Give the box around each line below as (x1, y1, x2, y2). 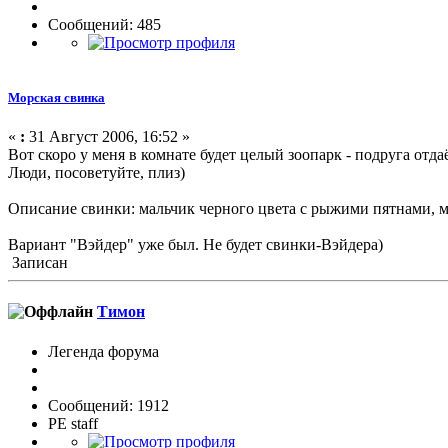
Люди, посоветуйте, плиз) (8, 164, 185, 181)
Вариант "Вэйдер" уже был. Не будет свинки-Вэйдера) (8, 236, 383, 253)
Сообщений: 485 (48, 15, 161, 33)
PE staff (48, 414, 98, 432)
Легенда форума (48, 342, 159, 360)
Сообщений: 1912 (48, 396, 169, 414)
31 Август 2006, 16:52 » (25, 128, 190, 145)
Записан (8, 254, 68, 271)
